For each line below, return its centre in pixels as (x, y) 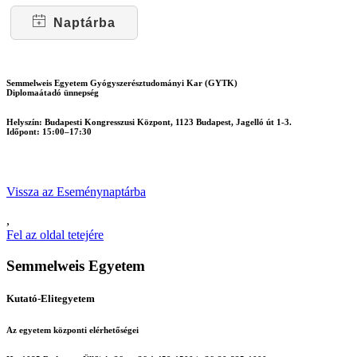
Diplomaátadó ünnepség (53, 93)
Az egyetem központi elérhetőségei (73, 330)
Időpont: (23, 132)
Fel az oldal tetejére (55, 235)
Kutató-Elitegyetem (51, 299)
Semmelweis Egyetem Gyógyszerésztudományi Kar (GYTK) (122, 83)
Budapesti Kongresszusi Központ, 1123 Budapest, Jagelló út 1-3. (167, 122)
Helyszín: (24, 122)
